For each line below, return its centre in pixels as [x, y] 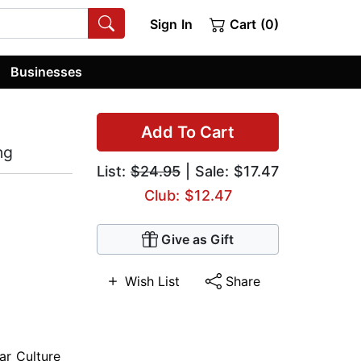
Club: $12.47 [188, 196]
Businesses [47, 71]
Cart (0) [252, 24]
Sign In [171, 24]
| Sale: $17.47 [230, 172]
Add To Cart [188, 133]
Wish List [153, 282]
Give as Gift [197, 240]
